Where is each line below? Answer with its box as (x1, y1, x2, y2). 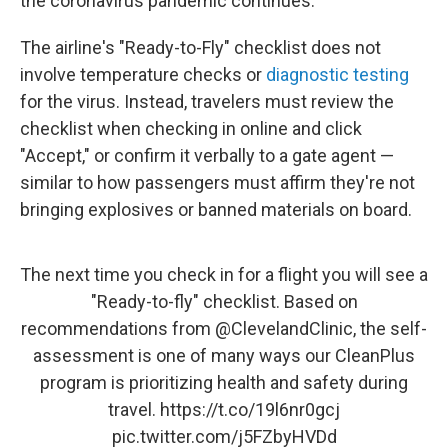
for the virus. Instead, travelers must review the (20, 91, 394, 112)
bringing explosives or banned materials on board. (20, 199, 412, 220)
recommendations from (21, 318, 215, 339)
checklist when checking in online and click (20, 118, 362, 139)
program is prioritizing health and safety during (40, 372, 408, 393)
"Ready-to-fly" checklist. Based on (90, 291, 358, 312)
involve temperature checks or (20, 64, 266, 85)
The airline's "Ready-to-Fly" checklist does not (20, 37, 381, 58)
